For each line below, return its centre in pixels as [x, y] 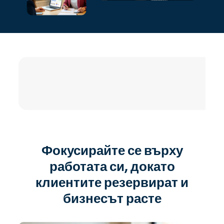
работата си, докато [112, 166]
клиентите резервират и [112, 182]
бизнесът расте [112, 198]
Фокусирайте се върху [112, 150]
